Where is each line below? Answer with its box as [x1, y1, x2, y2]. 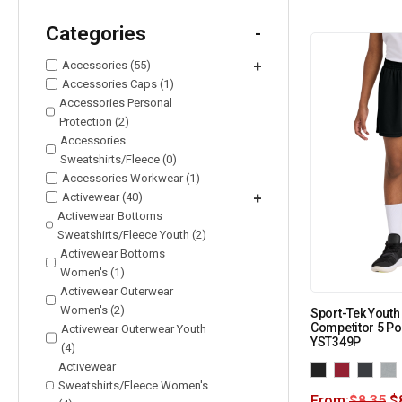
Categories [46, 22, 146, 45]
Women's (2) [59, 302, 125, 317]
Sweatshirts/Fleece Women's [57, 378, 208, 392]
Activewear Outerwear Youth [60, 321, 206, 336]
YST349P [310, 334, 361, 349]
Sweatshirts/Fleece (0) [59, 152, 177, 166]
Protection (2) [59, 114, 130, 128]
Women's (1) [60, 265, 126, 279]
